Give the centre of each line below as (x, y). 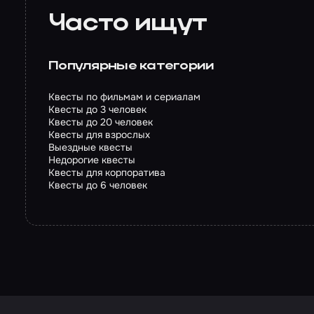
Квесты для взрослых (99, 135)
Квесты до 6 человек (98, 185)
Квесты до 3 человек (97, 109)
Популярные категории (131, 66)
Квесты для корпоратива (107, 172)
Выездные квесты (90, 147)
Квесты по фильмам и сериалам (124, 97)
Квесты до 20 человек (101, 122)
